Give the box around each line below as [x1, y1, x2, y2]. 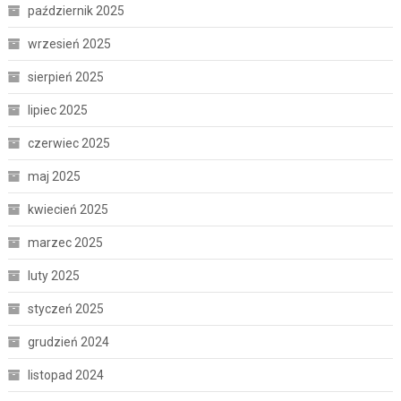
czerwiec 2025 [27, 136, 110, 151]
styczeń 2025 [27, 302, 104, 317]
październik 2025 [27, 4, 124, 19]
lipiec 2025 [27, 103, 88, 118]
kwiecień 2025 [27, 202, 108, 218]
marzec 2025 [27, 235, 103, 251]
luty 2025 [27, 269, 80, 284]
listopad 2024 [27, 368, 104, 383]
